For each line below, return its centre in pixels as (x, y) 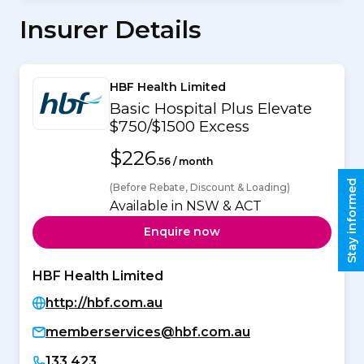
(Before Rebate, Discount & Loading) (200, 187)
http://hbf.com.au (104, 302)
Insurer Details (110, 29)
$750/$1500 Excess (180, 126)
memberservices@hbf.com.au (148, 331)
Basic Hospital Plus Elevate (211, 108)
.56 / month (184, 161)
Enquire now (182, 232)
